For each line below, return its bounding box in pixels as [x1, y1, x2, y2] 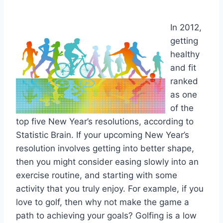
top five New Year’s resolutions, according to [16, 116, 194, 126]
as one [170, 89, 197, 100]
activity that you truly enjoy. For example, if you [16, 183, 204, 194]
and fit [170, 62, 196, 73]
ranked [170, 76, 198, 86]
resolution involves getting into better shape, [16, 143, 194, 153]
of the [170, 103, 194, 113]
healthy [170, 49, 200, 59]
